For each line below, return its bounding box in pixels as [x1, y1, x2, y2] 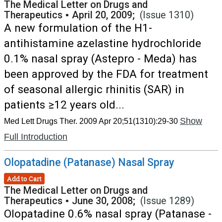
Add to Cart [7, 173, 42, 183]
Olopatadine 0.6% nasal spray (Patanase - [4, 207, 212, 220]
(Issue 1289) [140, 195, 194, 207]
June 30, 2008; [72, 195, 140, 207]
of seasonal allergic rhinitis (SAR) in [4, 83, 184, 96]
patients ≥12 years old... [4, 98, 124, 111]
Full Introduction [4, 132, 67, 142]
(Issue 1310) [140, 9, 194, 21]
